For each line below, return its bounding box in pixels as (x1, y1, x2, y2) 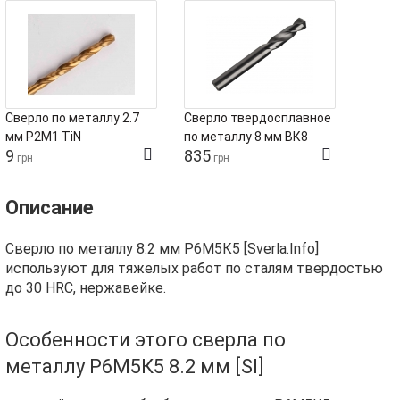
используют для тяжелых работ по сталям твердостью (5, 260, 383, 277)
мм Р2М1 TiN (5, 129, 81, 144)
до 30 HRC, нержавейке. (5, 279, 166, 296)
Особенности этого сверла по (5, 329, 286, 351)
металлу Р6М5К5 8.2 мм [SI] (5, 355, 264, 378)
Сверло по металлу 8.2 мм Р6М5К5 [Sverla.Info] (5, 240, 319, 257)
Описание (5, 196, 94, 219)
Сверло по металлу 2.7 (5, 111, 139, 125)
